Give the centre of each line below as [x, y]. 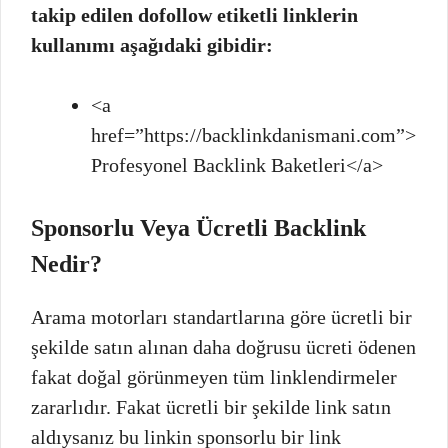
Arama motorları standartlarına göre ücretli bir [221, 316]
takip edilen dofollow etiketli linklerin [194, 14]
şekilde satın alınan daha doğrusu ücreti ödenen [223, 346]
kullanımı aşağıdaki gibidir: [152, 44]
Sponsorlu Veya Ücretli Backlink [198, 227]
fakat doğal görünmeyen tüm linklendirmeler [214, 376]
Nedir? [66, 263]
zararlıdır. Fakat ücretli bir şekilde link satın [211, 406]
